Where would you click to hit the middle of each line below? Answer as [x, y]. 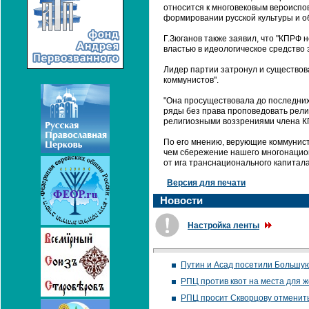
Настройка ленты [223, 226]
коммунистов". [191, 80]
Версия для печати [206, 183]
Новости [181, 200]
